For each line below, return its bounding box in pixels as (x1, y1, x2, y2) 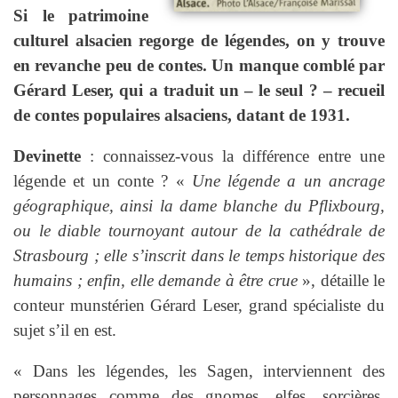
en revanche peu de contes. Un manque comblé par (13, 56, 385, 76)
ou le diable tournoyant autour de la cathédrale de (13, 221, 385, 241)
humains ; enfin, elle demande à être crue (13, 271, 302, 291)
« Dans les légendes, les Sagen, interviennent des (13, 362, 385, 381)
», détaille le (302, 271, 385, 291)
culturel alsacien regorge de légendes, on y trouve (13, 31, 385, 51)
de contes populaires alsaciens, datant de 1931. (13, 106, 350, 125)
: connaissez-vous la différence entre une (81, 147, 385, 166)
